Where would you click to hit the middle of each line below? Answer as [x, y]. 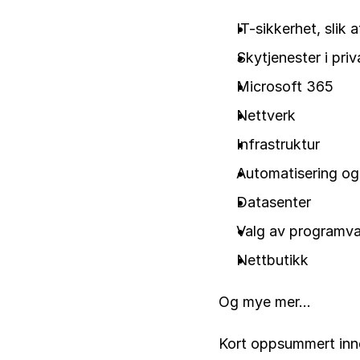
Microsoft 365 [285, 86]
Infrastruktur [278, 144]
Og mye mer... [265, 302]
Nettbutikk [272, 260]
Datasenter [274, 202]
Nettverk [266, 115]
